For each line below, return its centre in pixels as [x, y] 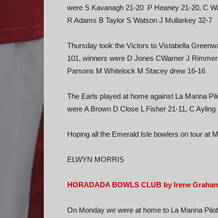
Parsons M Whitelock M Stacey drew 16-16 [136, 71]
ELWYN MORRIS [96, 159]
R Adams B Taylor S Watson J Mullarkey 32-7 [140, 20]
